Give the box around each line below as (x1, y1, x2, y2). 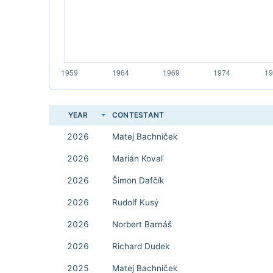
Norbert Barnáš (112, 219, 172, 229)
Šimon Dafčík (112, 175, 164, 185)
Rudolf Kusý (112, 197, 159, 207)
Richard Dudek (112, 241, 169, 251)
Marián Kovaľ (112, 154, 163, 163)
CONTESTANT (112, 110, 165, 119)
